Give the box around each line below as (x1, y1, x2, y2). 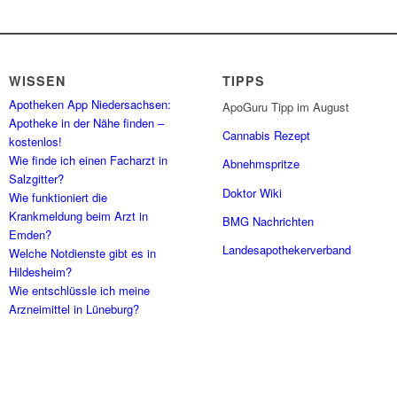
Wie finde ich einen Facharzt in (9, 152, 168, 169)
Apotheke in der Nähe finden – (9, 114, 165, 132)
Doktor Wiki (222, 183, 283, 201)
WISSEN (9, 72, 66, 90)
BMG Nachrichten (222, 212, 315, 230)
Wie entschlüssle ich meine (9, 282, 151, 300)
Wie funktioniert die (9, 189, 108, 206)
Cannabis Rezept (222, 127, 311, 144)
